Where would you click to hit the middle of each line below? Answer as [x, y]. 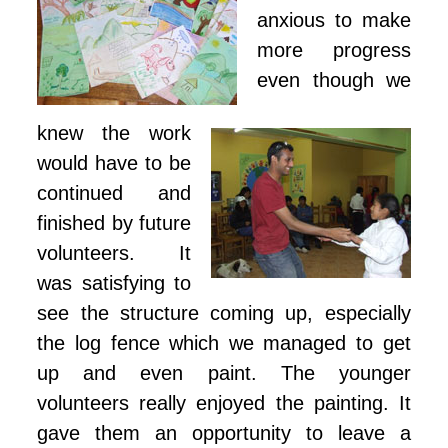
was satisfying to [114, 283]
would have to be [114, 163]
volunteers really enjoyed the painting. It [224, 403]
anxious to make [334, 20]
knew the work [114, 133]
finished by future [114, 223]
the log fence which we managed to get [224, 343]
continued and [114, 193]
